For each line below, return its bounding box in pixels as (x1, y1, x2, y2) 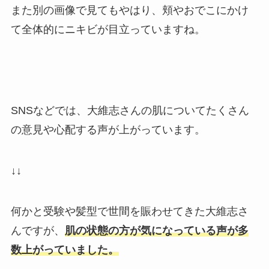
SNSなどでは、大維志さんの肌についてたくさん (10, 104, 249, 117)
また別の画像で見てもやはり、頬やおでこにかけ (10, 4, 249, 16)
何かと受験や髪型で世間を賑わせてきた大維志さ (10, 205, 249, 217)
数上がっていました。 (10, 243, 119, 256)
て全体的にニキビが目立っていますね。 (10, 23, 205, 35)
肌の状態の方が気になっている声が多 (64, 224, 249, 237)
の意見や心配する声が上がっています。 (10, 124, 205, 136)
